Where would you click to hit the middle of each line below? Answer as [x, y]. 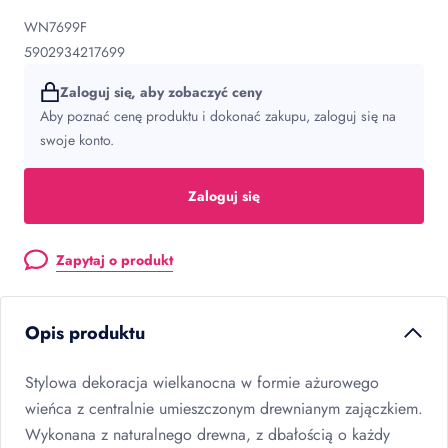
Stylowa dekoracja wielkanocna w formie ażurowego [202, 382]
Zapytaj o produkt [114, 260]
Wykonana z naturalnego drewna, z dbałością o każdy [207, 434]
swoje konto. [77, 140]
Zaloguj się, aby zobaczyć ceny [161, 92]
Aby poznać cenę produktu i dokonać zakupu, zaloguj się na [218, 116]
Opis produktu [85, 333]
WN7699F [55, 27]
